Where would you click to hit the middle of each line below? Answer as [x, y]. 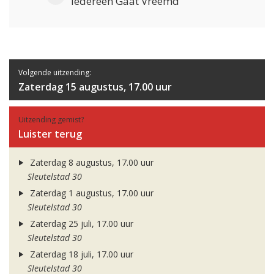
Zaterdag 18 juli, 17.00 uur [80, 254]
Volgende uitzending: [55, 73]
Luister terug [50, 134]
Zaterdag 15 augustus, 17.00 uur [95, 87]
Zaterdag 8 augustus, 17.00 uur [90, 163]
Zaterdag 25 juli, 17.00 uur [80, 224]
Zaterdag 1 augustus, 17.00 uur [90, 193]
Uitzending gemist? [51, 120]
